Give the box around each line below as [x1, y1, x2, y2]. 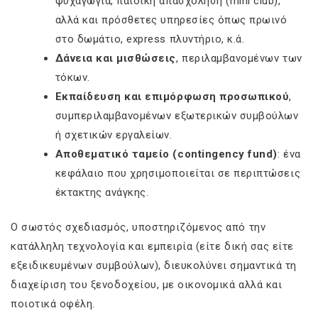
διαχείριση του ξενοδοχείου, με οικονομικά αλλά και [11, 278, 283, 292]
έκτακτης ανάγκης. [55, 185, 149, 199]
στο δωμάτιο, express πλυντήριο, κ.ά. [55, 32, 245, 45]
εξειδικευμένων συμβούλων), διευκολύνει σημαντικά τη [11, 259, 297, 273]
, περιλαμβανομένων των [176, 51, 302, 65]
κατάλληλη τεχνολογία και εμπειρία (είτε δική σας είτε [11, 240, 294, 253]
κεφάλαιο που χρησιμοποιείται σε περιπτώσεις [55, 166, 301, 180]
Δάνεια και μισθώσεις [55, 51, 176, 65]
